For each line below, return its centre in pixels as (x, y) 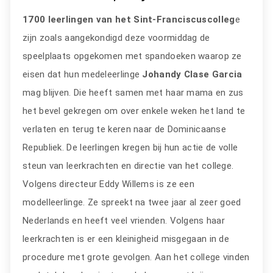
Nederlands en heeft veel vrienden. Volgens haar (124, 221)
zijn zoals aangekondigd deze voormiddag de (116, 38)
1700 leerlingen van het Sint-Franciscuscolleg (129, 19)
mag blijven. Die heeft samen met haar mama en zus (133, 93)
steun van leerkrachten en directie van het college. (128, 166)
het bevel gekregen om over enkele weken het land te (134, 111)
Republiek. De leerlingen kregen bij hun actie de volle (130, 147)
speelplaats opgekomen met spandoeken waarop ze (132, 56)
